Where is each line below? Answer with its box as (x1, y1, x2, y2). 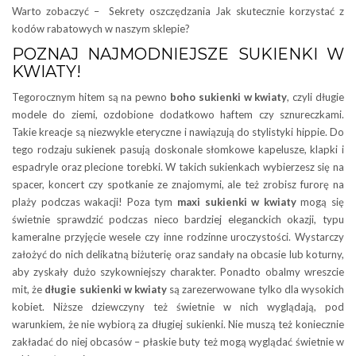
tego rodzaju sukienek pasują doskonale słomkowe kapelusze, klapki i (12, 142, 344, 156)
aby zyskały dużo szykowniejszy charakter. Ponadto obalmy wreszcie (12, 265, 344, 278)
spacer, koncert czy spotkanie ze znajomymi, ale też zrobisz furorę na (12, 177, 344, 191)
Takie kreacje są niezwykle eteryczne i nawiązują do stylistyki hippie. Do (12, 125, 344, 138)
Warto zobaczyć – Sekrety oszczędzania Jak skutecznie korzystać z (12, 4, 344, 17)
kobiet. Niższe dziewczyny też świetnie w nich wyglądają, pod (12, 300, 344, 313)
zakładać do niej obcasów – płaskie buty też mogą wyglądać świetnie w (12, 335, 344, 348)
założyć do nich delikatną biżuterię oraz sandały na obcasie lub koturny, (12, 247, 344, 261)
